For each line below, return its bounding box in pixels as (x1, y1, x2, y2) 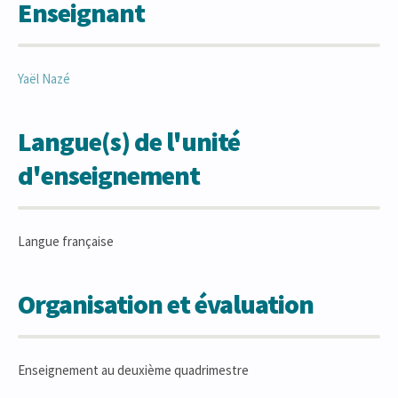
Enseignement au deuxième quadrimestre (18, 362, 249, 378)
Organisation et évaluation (18, 287, 314, 321)
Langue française (18, 233, 114, 250)
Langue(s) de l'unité (18, 124, 240, 158)
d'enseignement (18, 158, 200, 192)
